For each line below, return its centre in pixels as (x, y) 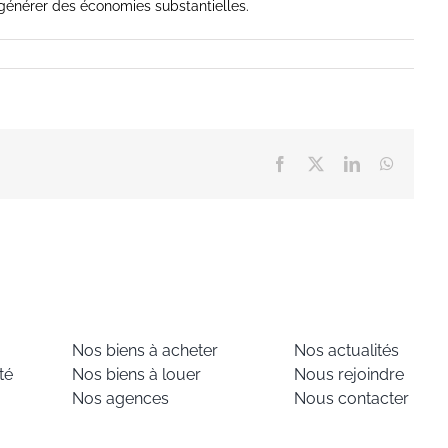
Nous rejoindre (349, 374)
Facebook (318, 162)
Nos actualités (347, 350)
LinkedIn (388, 162)
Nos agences (120, 398)
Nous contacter (352, 398)
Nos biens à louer (136, 374)
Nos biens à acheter (144, 350)
